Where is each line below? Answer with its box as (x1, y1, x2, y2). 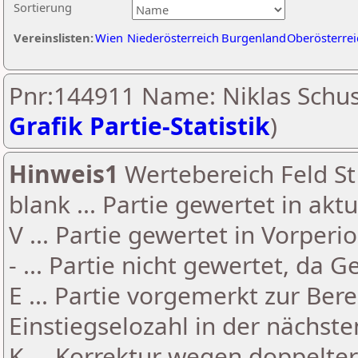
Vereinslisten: (14, 30, 93, 46)
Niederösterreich (127, 30, 219, 46)
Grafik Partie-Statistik (9, 109, 270, 142)
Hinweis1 (9, 157, 118, 190)
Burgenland (221, 30, 286, 46)
